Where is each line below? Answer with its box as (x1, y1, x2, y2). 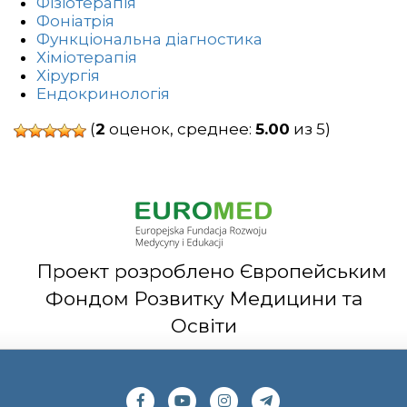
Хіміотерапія (36, 48, 137, 67)
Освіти (170, 314, 237, 338)
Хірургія (36, 66, 100, 85)
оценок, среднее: (105, 120, 255, 139)
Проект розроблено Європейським (20, 260, 387, 283)
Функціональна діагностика (36, 30, 263, 49)
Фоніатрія (36, 12, 114, 31)
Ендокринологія (36, 84, 170, 104)
